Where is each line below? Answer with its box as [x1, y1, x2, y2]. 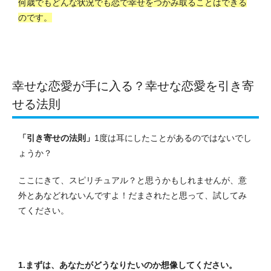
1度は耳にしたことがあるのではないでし [94, 132, 252, 143]
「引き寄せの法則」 [18, 132, 94, 143]
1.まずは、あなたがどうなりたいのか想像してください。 [18, 260, 237, 270]
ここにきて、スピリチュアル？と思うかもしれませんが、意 [18, 175, 247, 185]
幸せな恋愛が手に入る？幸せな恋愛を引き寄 [12, 79, 254, 93]
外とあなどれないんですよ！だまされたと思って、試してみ [18, 190, 247, 200]
